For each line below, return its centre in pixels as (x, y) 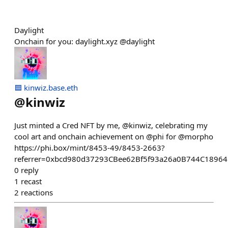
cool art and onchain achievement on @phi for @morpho (114, 136)
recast (31, 181)
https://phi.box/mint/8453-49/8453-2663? (90, 148)
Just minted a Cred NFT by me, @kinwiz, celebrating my (111, 125)
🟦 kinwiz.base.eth (46, 88)
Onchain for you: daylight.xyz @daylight (84, 41)
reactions (37, 192)
